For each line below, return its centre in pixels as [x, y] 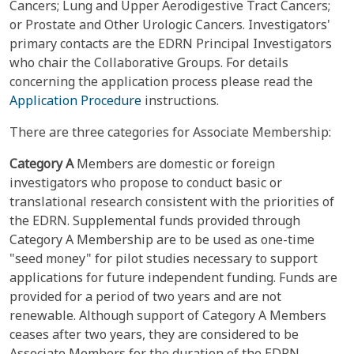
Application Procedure [75, 100]
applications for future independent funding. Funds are [173, 277]
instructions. [180, 100]
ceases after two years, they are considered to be [154, 334]
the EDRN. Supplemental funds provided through [155, 220]
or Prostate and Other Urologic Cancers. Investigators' [170, 24]
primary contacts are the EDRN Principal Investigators [171, 43]
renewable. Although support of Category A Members [168, 315]
